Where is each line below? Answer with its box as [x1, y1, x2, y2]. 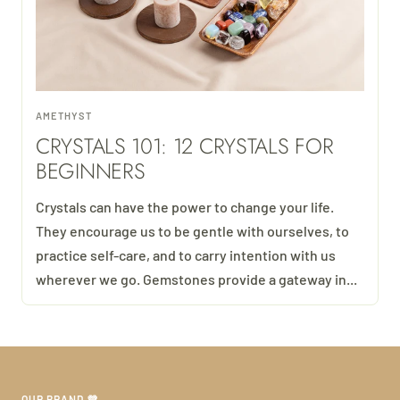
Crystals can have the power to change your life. [36, 198, 334, 216]
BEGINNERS [36, 155, 146, 187]
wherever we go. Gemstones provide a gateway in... [36, 271, 357, 288]
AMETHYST [36, 110, 92, 122]
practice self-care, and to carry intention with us [36, 246, 336, 264]
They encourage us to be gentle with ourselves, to [36, 222, 349, 240]
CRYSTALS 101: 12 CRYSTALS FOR [36, 130, 334, 162]
